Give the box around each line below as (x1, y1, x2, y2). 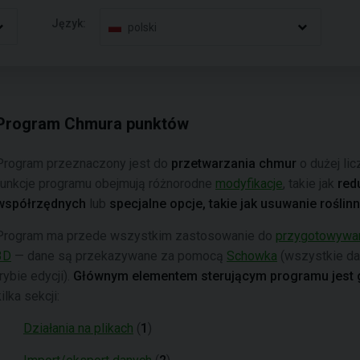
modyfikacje (215, 176, 283, 191)
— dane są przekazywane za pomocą (11, 248, 227, 264)
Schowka (227, 248, 277, 264)
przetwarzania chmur (171, 156, 297, 171)
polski (128, 20, 157, 34)
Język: (51, 16, 87, 30)
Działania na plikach (23, 321, 133, 336)
